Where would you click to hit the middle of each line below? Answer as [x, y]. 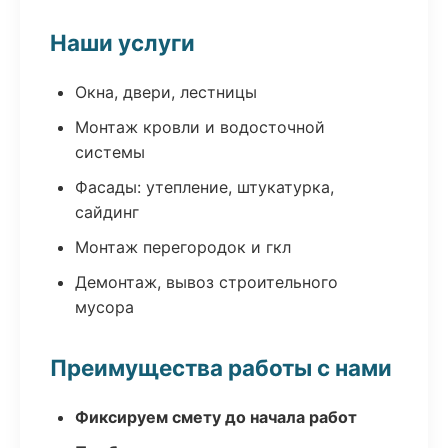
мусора [104, 307]
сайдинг [107, 212]
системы [110, 152]
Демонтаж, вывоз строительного [206, 282]
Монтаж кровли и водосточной [200, 127]
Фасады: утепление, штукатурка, [204, 187]
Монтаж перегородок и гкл [183, 247]
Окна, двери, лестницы [166, 92]
